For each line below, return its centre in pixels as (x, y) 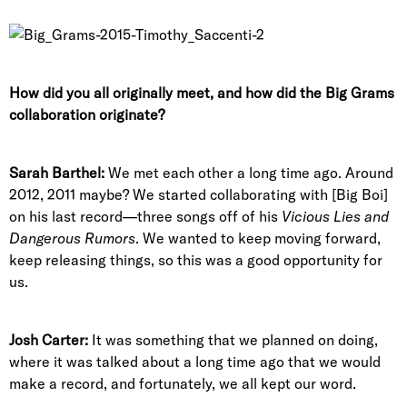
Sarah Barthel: (57, 173)
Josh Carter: (49, 340)
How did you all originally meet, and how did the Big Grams (202, 93)
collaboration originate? (87, 114)
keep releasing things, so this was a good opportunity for (196, 260)
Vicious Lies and (335, 216)
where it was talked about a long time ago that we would (195, 362)
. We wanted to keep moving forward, (258, 238)
